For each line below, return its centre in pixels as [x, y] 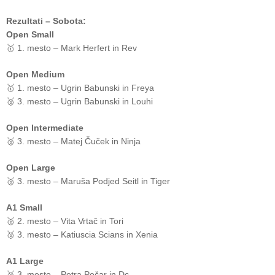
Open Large [31, 168]
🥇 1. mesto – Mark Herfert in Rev [72, 48]
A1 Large [25, 261]
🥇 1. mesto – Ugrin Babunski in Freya [80, 88]
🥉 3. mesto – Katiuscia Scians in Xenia [82, 234]
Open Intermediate [45, 128]
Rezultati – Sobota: [46, 21]
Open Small [30, 34]
